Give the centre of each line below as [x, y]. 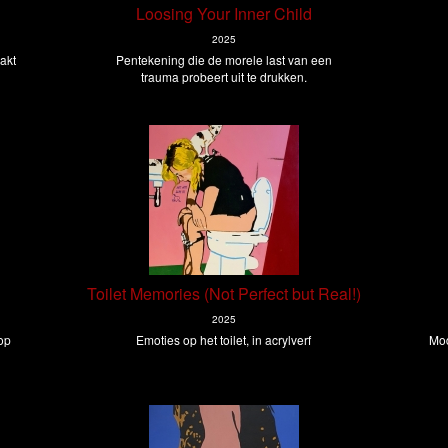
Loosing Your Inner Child [223, 14]
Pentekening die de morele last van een [223, 60]
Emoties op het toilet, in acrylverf [224, 340]
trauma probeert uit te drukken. [223, 77]
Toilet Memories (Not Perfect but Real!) [223, 294]
